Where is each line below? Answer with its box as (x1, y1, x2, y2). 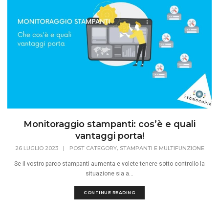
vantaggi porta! (75, 131, 144, 142)
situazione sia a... (86, 170, 133, 177)
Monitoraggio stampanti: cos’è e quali (23, 119, 196, 130)
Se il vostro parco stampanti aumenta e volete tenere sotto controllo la (14, 160, 205, 168)
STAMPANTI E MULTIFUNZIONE (119, 145, 204, 152)
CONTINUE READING (84, 190, 135, 196)
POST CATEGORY (69, 145, 117, 152)
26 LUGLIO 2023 (15, 145, 58, 152)
